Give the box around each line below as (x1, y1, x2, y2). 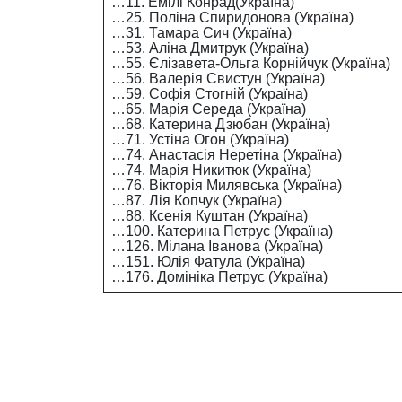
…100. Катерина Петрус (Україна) (110, 223, 333, 239)
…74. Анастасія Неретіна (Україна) (110, 147, 342, 162)
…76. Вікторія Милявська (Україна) (110, 178, 342, 193)
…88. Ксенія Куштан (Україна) (110, 208, 308, 223)
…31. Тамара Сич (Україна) (110, 25, 292, 40)
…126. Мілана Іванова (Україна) (110, 239, 323, 254)
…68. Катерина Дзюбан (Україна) (110, 117, 330, 132)
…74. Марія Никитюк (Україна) (110, 162, 311, 178)
